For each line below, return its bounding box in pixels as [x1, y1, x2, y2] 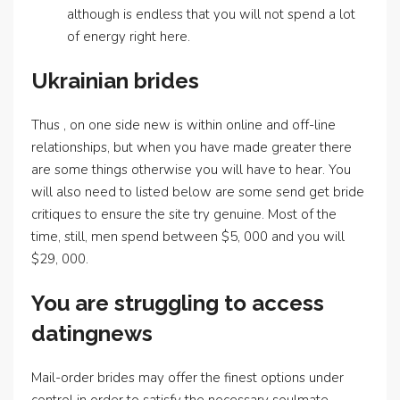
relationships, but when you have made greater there [31, 138, 352, 156]
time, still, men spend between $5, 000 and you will [31, 228, 345, 246]
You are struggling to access [31, 290, 324, 316]
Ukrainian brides [31, 68, 199, 94]
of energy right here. [67, 28, 190, 46]
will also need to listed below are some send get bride [31, 183, 364, 201]
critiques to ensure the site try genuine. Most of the [31, 205, 337, 223]
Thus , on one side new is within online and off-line [31, 116, 336, 134]
